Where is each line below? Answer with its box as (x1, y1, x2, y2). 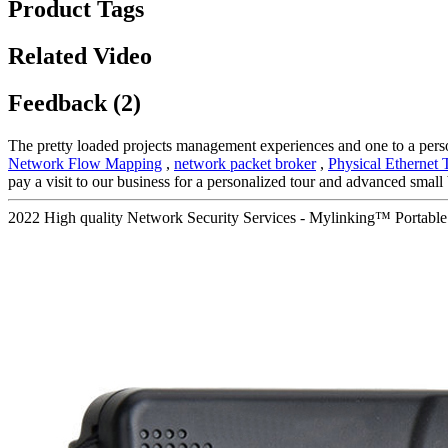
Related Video (8, 42, 152, 69)
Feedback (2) (8, 89, 141, 116)
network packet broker (174, 154, 316, 172)
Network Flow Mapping (8, 154, 162, 172)
